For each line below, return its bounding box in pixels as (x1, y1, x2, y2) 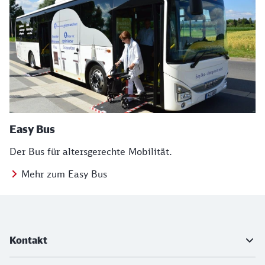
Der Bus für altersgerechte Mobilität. (9, 146, 172, 157)
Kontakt (9, 234, 47, 246)
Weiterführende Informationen (9, 224, 188, 238)
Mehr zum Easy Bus (21, 168, 107, 180)
